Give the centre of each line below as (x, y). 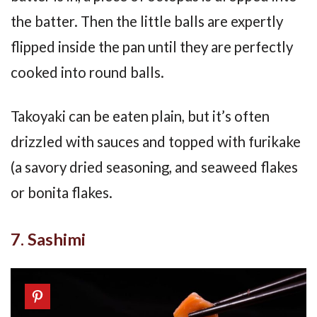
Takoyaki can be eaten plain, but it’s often (140, 116)
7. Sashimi (48, 240)
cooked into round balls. (87, 72)
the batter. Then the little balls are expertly (147, 21)
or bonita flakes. (62, 193)
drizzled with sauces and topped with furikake (156, 142)
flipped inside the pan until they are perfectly (152, 46)
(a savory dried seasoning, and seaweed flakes (154, 167)
